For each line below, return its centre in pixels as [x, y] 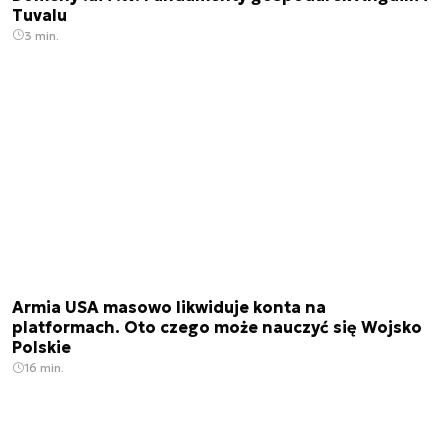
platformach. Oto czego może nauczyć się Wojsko [217, 327]
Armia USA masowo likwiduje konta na [169, 307]
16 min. [44, 368]
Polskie [41, 347]
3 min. [41, 35]
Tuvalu [39, 14]
